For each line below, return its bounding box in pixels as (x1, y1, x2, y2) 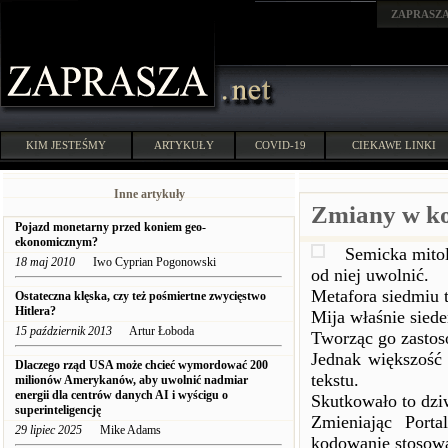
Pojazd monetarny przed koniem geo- (15, 220, 206, 234)
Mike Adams (82, 423, 161, 437)
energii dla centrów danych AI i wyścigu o (15, 388, 228, 402)
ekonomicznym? (15, 235, 98, 249)
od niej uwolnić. (311, 265, 429, 285)
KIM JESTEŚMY (26, 139, 106, 151)
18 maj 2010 (15, 255, 75, 269)
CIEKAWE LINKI (352, 139, 436, 151)
